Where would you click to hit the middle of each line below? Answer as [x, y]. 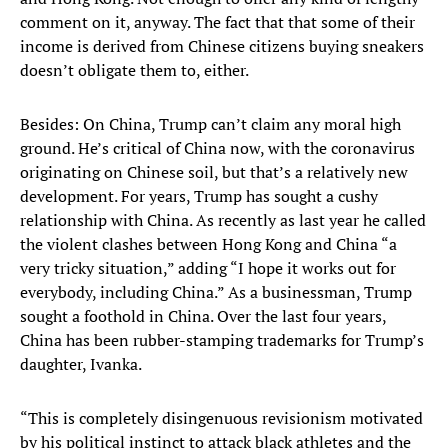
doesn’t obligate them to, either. [134, 70]
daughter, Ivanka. [81, 364]
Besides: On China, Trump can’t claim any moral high [210, 124]
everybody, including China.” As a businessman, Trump [216, 292]
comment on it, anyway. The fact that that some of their [217, 22]
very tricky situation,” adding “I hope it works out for [208, 268]
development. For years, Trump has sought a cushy [199, 196]
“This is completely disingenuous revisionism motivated [221, 418]
